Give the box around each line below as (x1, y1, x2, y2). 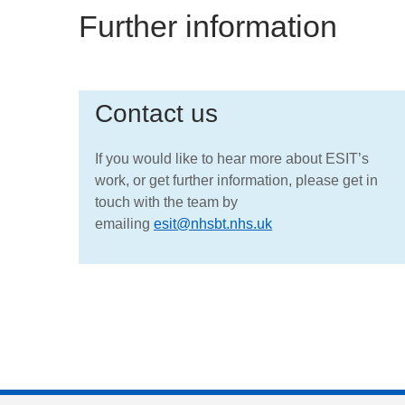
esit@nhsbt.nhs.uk (154, 216, 272, 232)
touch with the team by (95, 194, 238, 211)
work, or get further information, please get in (95, 173, 378, 189)
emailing (95, 216, 154, 232)
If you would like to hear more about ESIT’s (95, 151, 369, 167)
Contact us (95, 99, 218, 127)
